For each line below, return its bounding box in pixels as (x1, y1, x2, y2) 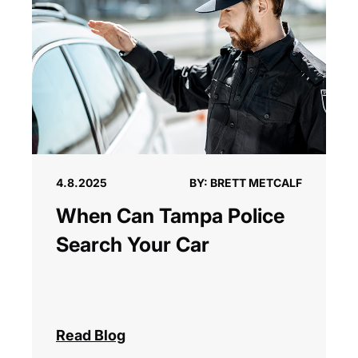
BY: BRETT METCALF (189, 176, 302, 190)
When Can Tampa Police (56, 204, 284, 229)
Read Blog (56, 327, 125, 344)
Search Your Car (56, 233, 209, 257)
